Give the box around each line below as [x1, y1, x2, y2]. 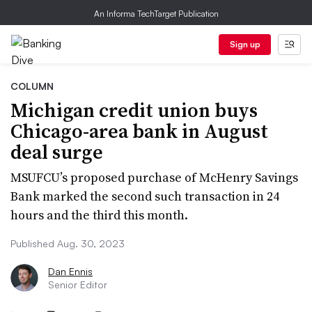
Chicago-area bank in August [10, 118, 268, 144]
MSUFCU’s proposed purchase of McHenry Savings [10, 169, 298, 186]
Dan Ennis [48, 265, 93, 277]
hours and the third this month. [10, 206, 188, 224]
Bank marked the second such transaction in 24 [10, 187, 279, 205]
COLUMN [10, 80, 54, 92]
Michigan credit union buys [10, 97, 258, 123]
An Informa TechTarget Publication [93, 8, 219, 19]
